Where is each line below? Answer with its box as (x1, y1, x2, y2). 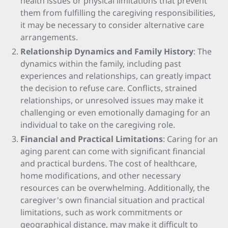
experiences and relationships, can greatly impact (20, 70, 211, 81)
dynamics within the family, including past (20, 58, 181, 69)
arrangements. (20, 32, 78, 43)
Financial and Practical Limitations (20, 133, 163, 145)
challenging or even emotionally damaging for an (20, 107, 210, 118)
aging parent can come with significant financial (20, 146, 205, 157)
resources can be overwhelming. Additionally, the (20, 182, 210, 193)
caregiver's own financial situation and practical (20, 194, 205, 206)
